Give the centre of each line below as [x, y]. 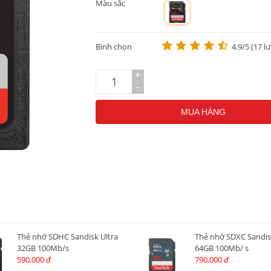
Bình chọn [114, 47]
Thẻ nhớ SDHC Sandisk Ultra [67, 237]
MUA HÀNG [203, 112]
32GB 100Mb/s [43, 248]
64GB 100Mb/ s [221, 248]
